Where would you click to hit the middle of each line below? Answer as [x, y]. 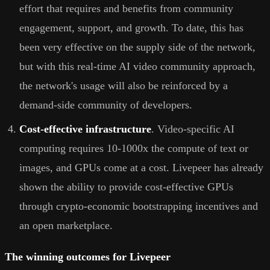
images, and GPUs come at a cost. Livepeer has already [141, 168]
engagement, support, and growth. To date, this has [131, 28]
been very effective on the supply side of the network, [137, 47]
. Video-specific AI [193, 129]
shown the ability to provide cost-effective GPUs [126, 187]
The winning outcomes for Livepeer [88, 257]
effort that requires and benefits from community [126, 9]
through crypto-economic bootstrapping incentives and [139, 206]
